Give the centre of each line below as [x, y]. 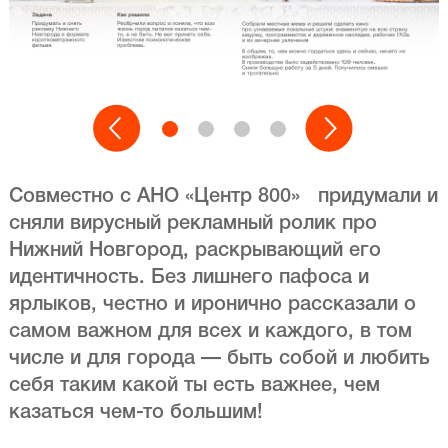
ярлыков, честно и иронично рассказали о [212, 305]
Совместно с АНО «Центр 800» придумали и [223, 197]
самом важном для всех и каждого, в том [210, 332]
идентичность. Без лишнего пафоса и [188, 278]
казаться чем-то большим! [135, 413]
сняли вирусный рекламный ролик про [192, 224]
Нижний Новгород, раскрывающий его [194, 251]
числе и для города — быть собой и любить [219, 359]
